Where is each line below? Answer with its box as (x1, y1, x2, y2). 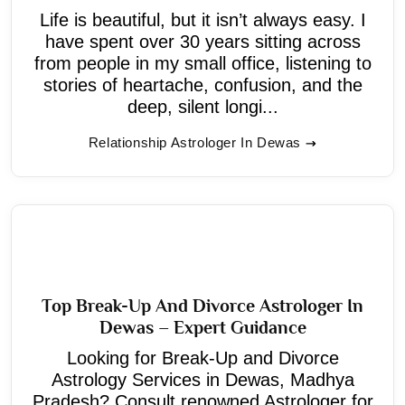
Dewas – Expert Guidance (99, 316, 306, 337)
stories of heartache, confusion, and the (42, 74, 363, 95)
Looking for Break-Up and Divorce (66, 347, 339, 368)
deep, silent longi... (127, 96, 278, 117)
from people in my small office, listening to (33, 52, 372, 73)
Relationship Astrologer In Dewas (88, 134, 302, 150)
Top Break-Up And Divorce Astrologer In (42, 295, 363, 316)
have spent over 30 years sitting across (44, 31, 361, 52)
